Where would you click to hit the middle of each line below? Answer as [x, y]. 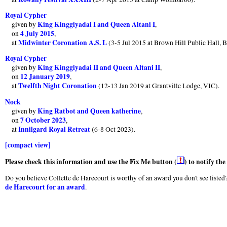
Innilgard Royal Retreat [54, 129]
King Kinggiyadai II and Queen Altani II [99, 68]
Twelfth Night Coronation [58, 86]
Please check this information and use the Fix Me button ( [91, 161]
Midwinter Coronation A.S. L [63, 43]
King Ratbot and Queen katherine [89, 111]
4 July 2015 [37, 34]
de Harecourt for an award [45, 187]
